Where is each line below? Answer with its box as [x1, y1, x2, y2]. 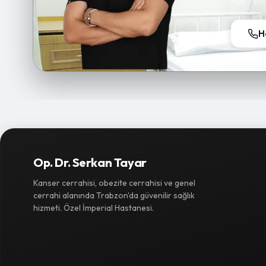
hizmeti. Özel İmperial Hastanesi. [33, 202, 154, 213]
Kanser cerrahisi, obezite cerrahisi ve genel [33, 178, 195, 188]
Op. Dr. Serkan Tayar [33, 155, 147, 170]
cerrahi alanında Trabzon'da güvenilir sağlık [33, 190, 195, 201]
